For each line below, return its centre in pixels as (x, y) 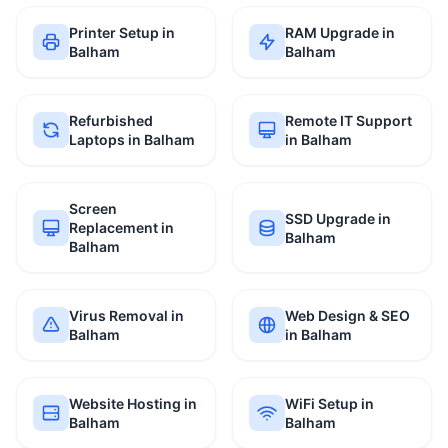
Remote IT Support (348, 120)
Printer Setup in (122, 32)
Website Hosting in (133, 403)
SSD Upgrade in (338, 218)
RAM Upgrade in (340, 32)
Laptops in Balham (132, 139)
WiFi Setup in (329, 403)
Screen (93, 208)
